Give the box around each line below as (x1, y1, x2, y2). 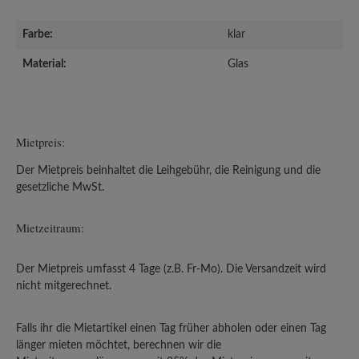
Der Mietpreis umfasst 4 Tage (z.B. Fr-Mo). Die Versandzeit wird (16, 263, 326, 275)
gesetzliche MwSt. (16, 181, 104, 193)
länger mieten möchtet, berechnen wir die (16, 339, 221, 351)
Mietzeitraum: (16, 220, 84, 236)
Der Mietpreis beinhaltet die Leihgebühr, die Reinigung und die (16, 164, 321, 176)
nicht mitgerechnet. (16, 280, 111, 292)
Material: (22, 58, 67, 70)
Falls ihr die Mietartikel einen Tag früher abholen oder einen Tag (16, 322, 326, 334)
